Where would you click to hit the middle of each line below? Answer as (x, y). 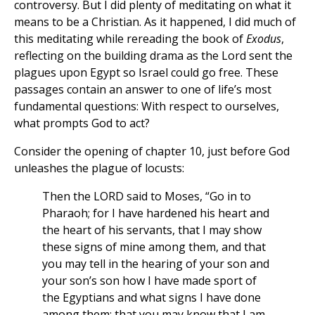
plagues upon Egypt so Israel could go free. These (146, 73)
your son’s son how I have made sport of (149, 281)
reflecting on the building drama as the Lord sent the (153, 56)
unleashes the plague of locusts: (99, 168)
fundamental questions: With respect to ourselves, (147, 107)
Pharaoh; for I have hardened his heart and (156, 213)
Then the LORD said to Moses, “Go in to (147, 197)
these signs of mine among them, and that (154, 247)
